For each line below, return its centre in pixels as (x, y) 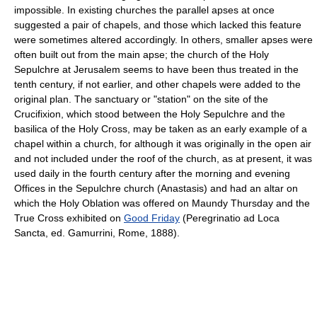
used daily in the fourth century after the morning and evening (152, 173)
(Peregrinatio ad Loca (230, 218)
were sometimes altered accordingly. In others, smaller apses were (163, 39)
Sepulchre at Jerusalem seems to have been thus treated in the (156, 69)
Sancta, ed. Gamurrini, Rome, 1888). (97, 232)
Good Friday (152, 218)
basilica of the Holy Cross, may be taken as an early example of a (161, 128)
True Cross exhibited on (69, 218)
